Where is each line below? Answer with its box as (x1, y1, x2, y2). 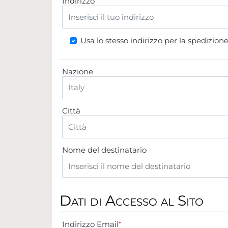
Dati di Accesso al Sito (60, 191, 204, 209)
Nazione (62, 66, 93, 76)
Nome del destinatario (62, 145, 147, 155)
